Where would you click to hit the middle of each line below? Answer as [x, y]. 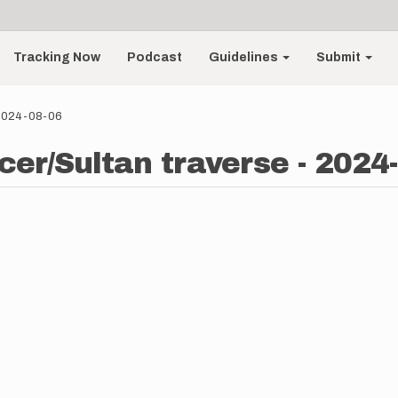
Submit [340, 57]
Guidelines [245, 57]
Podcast [155, 57]
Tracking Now [57, 57]
